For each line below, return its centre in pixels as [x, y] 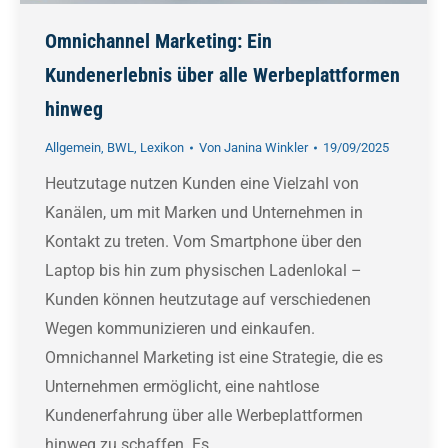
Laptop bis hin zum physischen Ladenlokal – [203, 271]
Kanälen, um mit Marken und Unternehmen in [204, 213]
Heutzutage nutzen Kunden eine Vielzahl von [202, 184]
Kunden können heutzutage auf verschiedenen [208, 300]
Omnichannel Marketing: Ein [158, 41]
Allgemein [73, 148]
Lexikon [162, 148]
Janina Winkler [266, 148]
